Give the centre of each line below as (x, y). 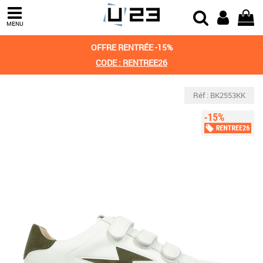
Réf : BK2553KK (219, 95)
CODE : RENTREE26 (131, 63)
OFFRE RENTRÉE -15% (131, 47)
